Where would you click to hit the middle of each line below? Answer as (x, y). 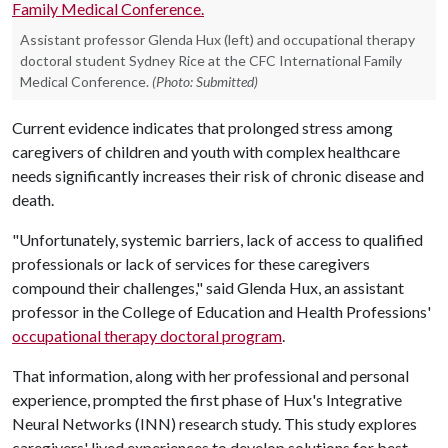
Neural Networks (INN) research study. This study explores (214, 423)
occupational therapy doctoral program (147, 335)
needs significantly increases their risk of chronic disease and (218, 175)
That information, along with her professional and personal (210, 375)
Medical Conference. (84, 81)
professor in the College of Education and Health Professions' (221, 311)
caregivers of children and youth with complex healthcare (206, 151)
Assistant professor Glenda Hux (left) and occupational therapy (217, 39)
